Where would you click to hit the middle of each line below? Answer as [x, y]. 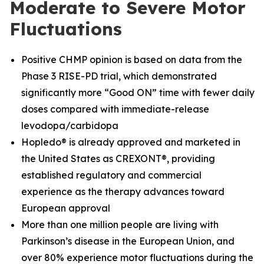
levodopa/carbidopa [70, 126]
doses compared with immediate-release [115, 109]
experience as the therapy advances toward [123, 192]
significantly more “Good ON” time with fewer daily [138, 93]
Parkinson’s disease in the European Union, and [128, 241]
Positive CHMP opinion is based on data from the [132, 60]
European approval [66, 208]
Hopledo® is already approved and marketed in [131, 142]
